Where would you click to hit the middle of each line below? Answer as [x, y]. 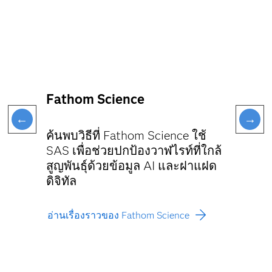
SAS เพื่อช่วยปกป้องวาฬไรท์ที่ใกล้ [134, 151]
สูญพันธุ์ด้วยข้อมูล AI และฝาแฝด [132, 166]
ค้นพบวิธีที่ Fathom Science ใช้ [127, 136]
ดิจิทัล [62, 181]
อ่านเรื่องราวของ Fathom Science [119, 216]
